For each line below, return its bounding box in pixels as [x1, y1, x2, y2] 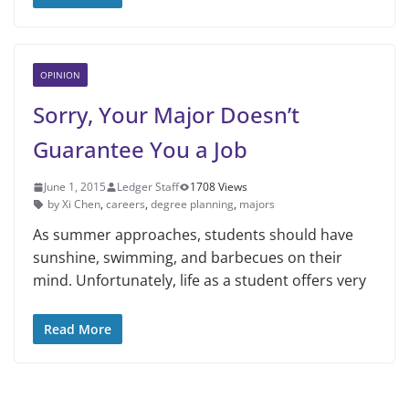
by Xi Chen [47, 196, 100, 213]
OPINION [40, 68, 80, 82]
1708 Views [190, 179, 247, 195]
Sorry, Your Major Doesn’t [33, 100, 299, 131]
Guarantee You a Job [33, 134, 247, 165]
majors [239, 196, 275, 213]
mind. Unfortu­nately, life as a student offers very [33, 270, 366, 291]
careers [106, 196, 145, 213]
